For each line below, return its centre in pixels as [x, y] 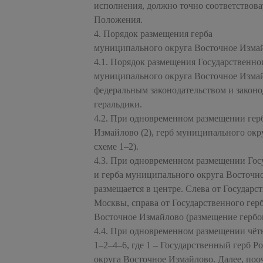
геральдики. [118, 104]
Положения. [118, 19]
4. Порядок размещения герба [153, 33]
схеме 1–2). [116, 146]
